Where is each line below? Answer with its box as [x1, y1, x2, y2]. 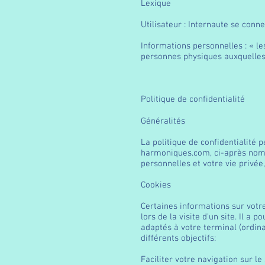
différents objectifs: [141, 233, 216, 244]
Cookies [141, 180, 171, 190]
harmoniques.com [141, 148, 210, 159]
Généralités [141, 116, 185, 127]
